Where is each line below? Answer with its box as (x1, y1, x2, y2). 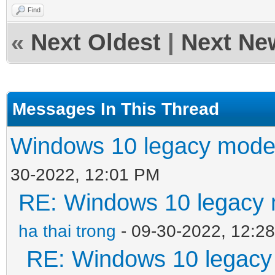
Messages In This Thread (12, 98, 219, 118)
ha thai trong (18, 220, 116, 241)
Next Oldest (31, 29, 161, 55)
